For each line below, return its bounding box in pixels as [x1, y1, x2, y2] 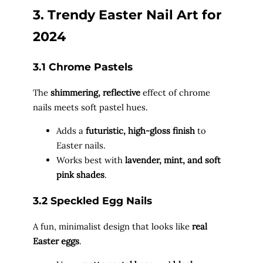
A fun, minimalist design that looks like [33, 221, 192, 232]
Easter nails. [56, 139, 106, 151]
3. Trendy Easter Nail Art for [33, 6, 222, 23]
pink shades [56, 168, 104, 180]
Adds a [56, 124, 86, 136]
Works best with [56, 154, 125, 166]
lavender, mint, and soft [125, 154, 221, 166]
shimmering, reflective [50, 87, 140, 99]
